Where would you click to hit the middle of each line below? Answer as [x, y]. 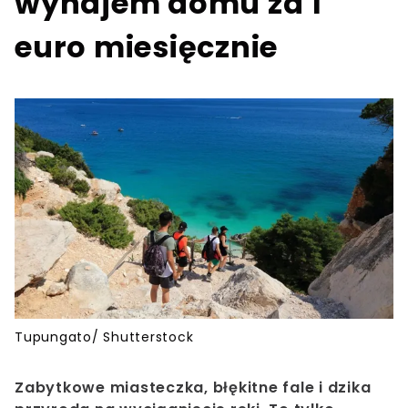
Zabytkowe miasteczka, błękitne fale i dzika [193, 388]
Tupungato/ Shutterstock [104, 337]
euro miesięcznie [146, 47]
